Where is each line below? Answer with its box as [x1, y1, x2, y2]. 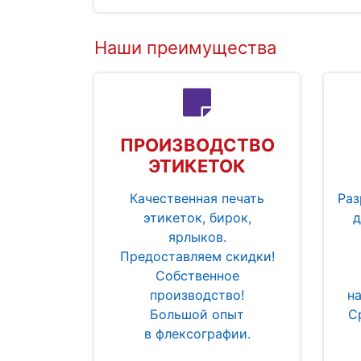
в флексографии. [143, 326, 251, 342]
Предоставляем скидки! [119, 248, 275, 265]
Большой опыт [150, 306, 244, 323]
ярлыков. [168, 229, 226, 246]
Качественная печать [130, 190, 264, 207]
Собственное [155, 268, 239, 284]
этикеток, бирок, [143, 210, 251, 226]
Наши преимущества [94, 37, 276, 59]
